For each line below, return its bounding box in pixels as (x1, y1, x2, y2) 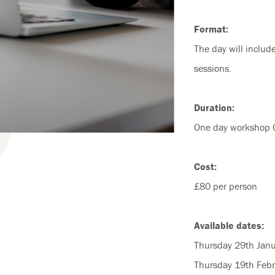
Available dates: (194, 219, 265, 231)
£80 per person (194, 179, 258, 192)
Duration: (194, 101, 235, 114)
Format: (194, 22, 229, 35)
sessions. (194, 61, 232, 74)
